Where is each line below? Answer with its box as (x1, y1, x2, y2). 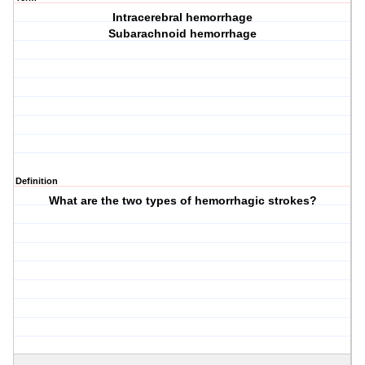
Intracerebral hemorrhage (112, 11, 253, 24)
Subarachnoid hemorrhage (108, 27, 257, 41)
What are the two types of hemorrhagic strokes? (48, 194, 317, 208)
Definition (15, 176, 58, 187)
